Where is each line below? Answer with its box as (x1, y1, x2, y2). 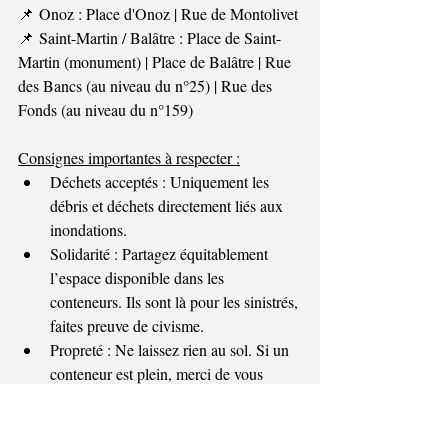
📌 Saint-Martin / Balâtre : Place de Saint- (18, 26, 281, 48)
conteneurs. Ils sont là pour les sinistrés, (50, 290, 302, 312)
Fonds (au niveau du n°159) (18, 98, 193, 120)
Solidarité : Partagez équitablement (50, 242, 272, 264)
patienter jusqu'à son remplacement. (50, 410, 274, 432)
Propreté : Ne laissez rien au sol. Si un (50, 338, 293, 360)
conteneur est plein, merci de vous (50, 362, 267, 384)
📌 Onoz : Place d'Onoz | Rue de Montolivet (18, 2, 298, 24)
